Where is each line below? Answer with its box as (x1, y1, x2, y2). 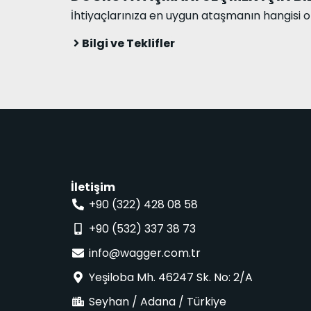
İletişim (71, 179, 115, 196)
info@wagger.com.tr (89, 245, 201, 262)
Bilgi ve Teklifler (82, 35, 175, 51)
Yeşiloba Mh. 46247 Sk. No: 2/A (89, 269, 260, 286)
